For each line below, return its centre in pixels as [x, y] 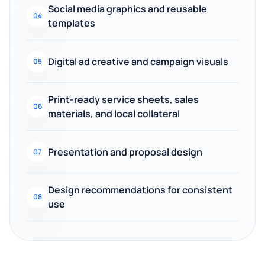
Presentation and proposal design [125, 152]
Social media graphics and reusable [127, 9]
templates [72, 23]
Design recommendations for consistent [140, 190]
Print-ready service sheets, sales [123, 99]
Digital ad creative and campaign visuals [138, 61]
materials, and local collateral [114, 114]
